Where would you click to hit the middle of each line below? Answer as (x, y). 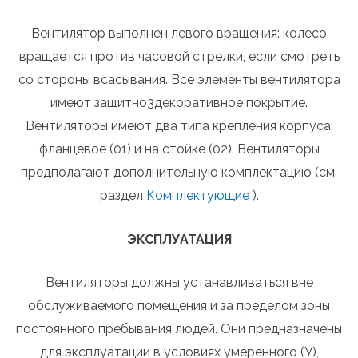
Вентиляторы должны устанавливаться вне (179, 283)
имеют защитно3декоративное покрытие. (179, 103)
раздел (123, 196)
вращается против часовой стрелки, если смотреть (179, 57)
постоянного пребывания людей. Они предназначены (179, 329)
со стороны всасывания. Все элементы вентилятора (179, 80)
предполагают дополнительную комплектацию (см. (179, 173)
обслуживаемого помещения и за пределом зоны (179, 306)
